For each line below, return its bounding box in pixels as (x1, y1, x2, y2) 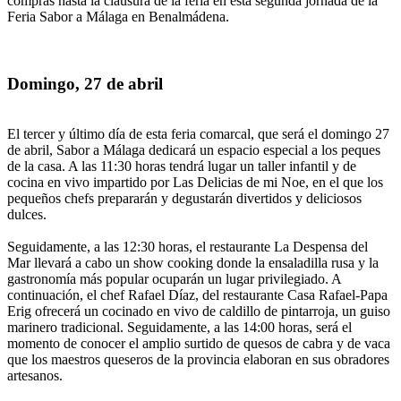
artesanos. (7, 368, 63, 384)
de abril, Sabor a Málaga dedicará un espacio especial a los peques (7, 142, 380, 158)
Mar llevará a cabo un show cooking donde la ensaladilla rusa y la (7, 255, 379, 271)
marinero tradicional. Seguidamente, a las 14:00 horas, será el (7, 320, 352, 336)
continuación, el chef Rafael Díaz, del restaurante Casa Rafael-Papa (7, 287, 388, 303)
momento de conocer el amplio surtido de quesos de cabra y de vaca (7, 336, 390, 352)
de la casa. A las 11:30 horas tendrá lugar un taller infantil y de (7, 158, 356, 175)
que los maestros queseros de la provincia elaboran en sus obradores (7, 352, 389, 368)
